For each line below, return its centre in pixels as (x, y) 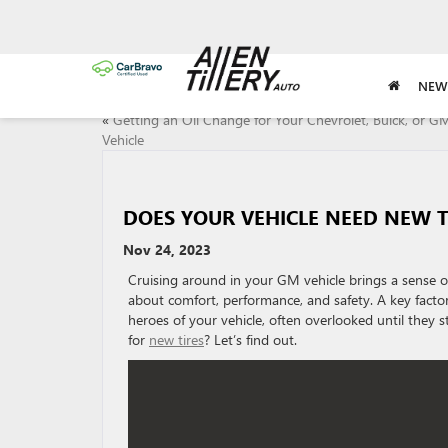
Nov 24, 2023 (167, 249)
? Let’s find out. (250, 339)
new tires (176, 339)
